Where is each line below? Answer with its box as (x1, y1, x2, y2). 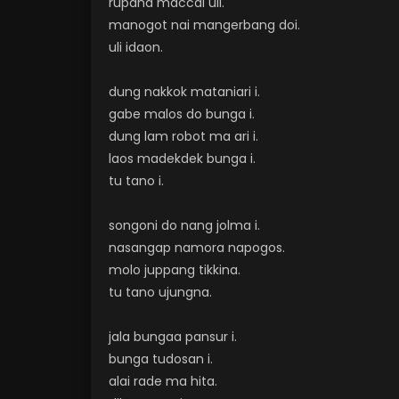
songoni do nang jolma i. (109, 216, 260, 234)
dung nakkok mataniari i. (109, 83, 260, 101)
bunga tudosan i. (109, 350, 213, 368)
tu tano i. (109, 172, 164, 190)
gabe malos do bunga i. (109, 105, 255, 123)
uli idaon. (109, 38, 163, 56)
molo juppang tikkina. (109, 261, 240, 279)
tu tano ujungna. (109, 283, 212, 301)
